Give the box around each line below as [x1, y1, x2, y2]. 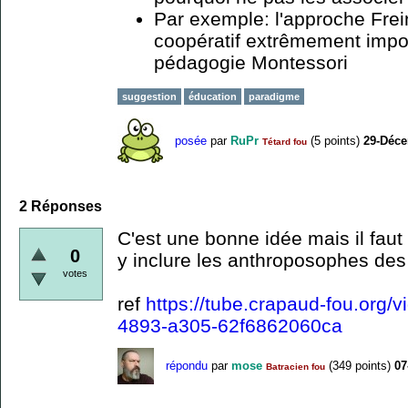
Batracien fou [266, 362, 325, 372]
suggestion [122, 91, 177, 102]
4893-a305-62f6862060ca [117, 314, 342, 336]
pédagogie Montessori [154, 52, 348, 73]
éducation [189, 91, 237, 102]
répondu [166, 359, 208, 373]
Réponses [27, 199, 102, 215]
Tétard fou [262, 137, 307, 147]
